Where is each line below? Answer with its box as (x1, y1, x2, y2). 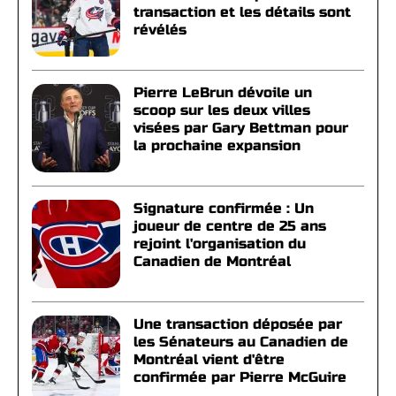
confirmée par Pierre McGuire (133, 368, 346, 385)
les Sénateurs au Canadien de (133, 332, 348, 350)
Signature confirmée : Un (133, 199, 314, 217)
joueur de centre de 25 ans (133, 217, 326, 234)
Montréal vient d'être (133, 350, 285, 368)
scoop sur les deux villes (133, 101, 310, 118)
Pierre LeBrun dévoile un (133, 83, 312, 101)
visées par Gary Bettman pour (133, 118, 348, 136)
